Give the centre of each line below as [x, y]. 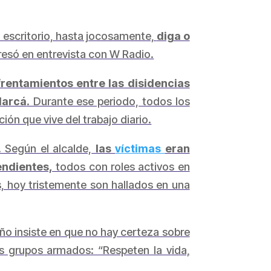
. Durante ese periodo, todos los [108, 101]
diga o [173, 36]
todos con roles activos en [121, 166]
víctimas [140, 148]
